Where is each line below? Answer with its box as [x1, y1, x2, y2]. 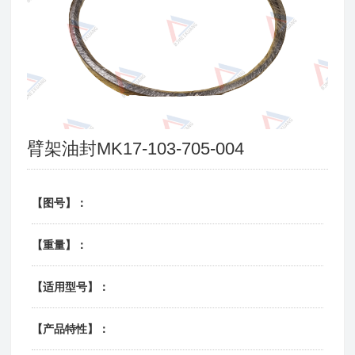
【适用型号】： [32, 280, 110, 293]
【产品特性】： [32, 322, 110, 335]
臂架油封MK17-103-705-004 [27, 138, 245, 158]
